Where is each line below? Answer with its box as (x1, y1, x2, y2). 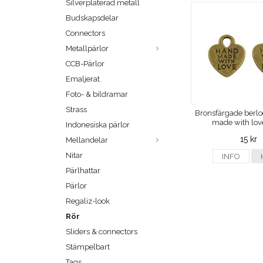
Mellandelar (66, 136, 108, 145)
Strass (66, 105, 87, 114)
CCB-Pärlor (66, 59, 104, 69)
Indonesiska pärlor (66, 120, 130, 130)
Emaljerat (66, 75, 100, 84)
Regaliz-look (66, 197, 110, 206)
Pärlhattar (66, 166, 100, 176)
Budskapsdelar (66, 14, 119, 23)
